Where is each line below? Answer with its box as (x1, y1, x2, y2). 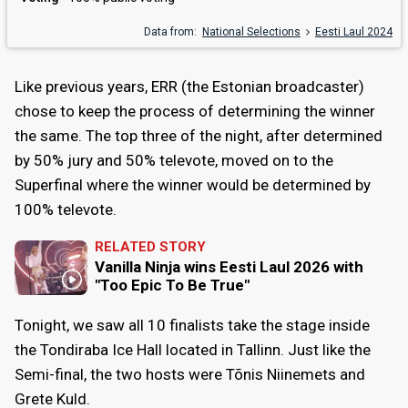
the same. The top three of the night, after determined (15, 126, 382, 145)
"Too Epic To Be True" (95, 275, 250, 294)
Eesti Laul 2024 (315, 25, 393, 38)
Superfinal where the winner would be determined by (15, 175, 371, 194)
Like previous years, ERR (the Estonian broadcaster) (15, 76, 364, 96)
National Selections (202, 25, 301, 38)
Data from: (144, 25, 202, 38)
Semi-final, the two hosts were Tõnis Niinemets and (15, 364, 365, 383)
